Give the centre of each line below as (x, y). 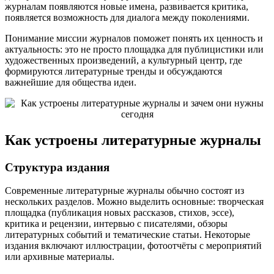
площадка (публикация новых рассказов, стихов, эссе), (120, 213)
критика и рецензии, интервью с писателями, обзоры (116, 224)
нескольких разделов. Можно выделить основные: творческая (134, 202)
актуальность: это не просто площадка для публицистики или (134, 49)
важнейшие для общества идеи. (71, 82)
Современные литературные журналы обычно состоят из (124, 191)
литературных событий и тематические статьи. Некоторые (128, 235)
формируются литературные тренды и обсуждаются (113, 71)
